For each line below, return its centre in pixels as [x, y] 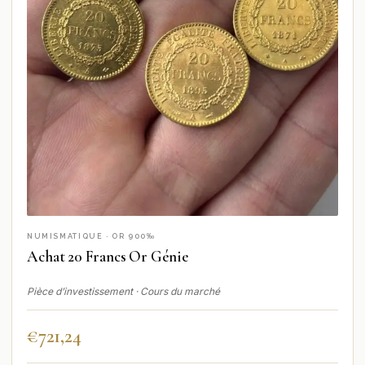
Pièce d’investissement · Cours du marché [123, 291]
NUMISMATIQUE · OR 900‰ [91, 237]
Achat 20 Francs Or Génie [108, 257]
